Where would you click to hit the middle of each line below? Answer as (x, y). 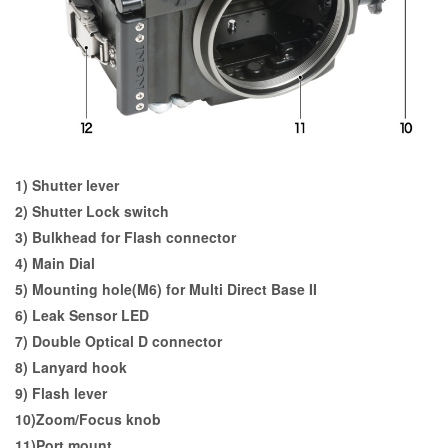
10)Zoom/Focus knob (88, 418)
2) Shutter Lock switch (92, 210)
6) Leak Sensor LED (82, 314)
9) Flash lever (61, 392)
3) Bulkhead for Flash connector (125, 236)
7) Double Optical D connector (118, 340)
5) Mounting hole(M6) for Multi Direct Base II (166, 288)
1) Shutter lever (67, 184)
